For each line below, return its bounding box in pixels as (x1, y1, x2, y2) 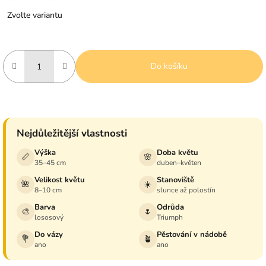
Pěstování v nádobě (156, 229, 227, 240)
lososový (34, 213, 64, 223)
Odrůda (156, 202, 184, 213)
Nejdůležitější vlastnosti (17, 126, 127, 141)
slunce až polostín (156, 185, 216, 195)
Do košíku (151, 61, 188, 72)
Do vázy (34, 229, 63, 240)
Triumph (156, 213, 183, 223)
